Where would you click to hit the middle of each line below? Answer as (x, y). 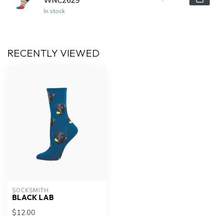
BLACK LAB (33, 197)
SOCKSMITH (31, 190)
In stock (54, 11)
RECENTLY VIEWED (54, 53)
